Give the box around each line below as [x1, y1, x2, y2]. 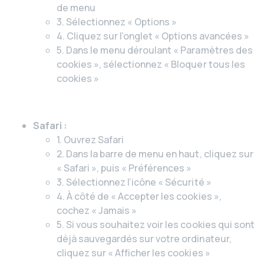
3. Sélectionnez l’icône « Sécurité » [57, 176, 212, 189]
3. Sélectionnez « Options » [57, 15, 177, 28]
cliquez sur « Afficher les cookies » [57, 246, 210, 259]
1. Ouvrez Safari [57, 133, 124, 146]
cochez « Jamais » [57, 204, 137, 217]
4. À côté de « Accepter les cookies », [57, 190, 222, 203]
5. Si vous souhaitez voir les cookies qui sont [57, 218, 255, 231]
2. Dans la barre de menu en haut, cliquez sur [57, 147, 253, 160]
